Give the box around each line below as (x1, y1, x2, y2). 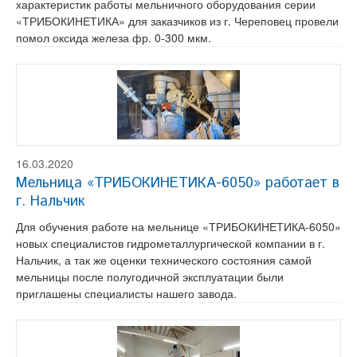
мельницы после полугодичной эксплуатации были (16, 269, 284, 284)
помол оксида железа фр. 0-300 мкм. (16, 29, 211, 45)
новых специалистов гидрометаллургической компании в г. (16, 235, 325, 251)
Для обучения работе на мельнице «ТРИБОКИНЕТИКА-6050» (16, 218, 341, 234)
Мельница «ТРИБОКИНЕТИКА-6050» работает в (16, 173, 339, 194)
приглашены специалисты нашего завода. (16, 285, 237, 301)
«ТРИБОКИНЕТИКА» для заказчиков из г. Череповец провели (16, 13, 339, 29)
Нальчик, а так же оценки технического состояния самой (16, 252, 312, 268)
